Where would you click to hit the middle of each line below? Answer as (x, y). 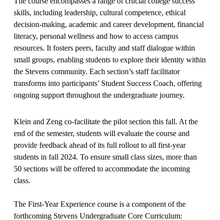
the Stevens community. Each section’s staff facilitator (97, 71)
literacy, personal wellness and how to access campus (96, 36)
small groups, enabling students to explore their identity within (110, 59)
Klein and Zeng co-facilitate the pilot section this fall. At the (106, 121)
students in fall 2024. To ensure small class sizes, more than (105, 157)
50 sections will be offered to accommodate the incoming (102, 168)
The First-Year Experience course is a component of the (100, 204)
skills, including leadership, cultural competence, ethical (100, 12)
